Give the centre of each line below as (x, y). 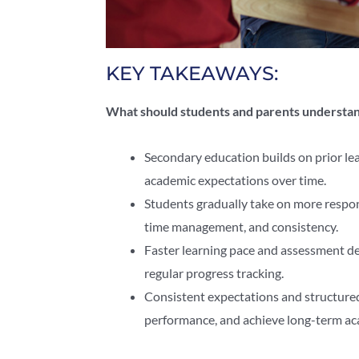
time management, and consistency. (241, 227)
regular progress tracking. (214, 273)
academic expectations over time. (235, 180)
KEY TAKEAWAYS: (192, 74)
